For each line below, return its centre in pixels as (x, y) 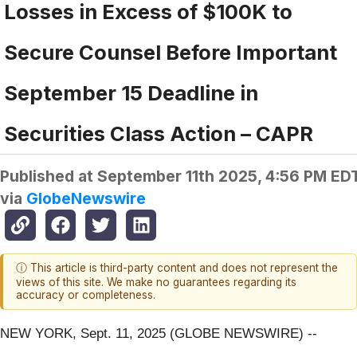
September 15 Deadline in (131, 93)
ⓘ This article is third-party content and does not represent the (177, 268)
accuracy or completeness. (86, 295)
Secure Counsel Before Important (171, 53)
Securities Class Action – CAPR (159, 134)
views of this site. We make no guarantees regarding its (156, 282)
